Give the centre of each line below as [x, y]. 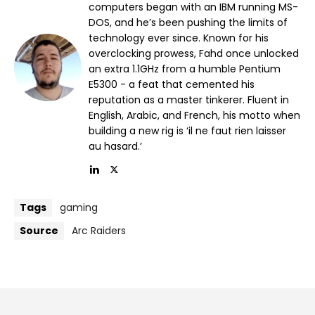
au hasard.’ [115, 146]
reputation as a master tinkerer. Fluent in [189, 99]
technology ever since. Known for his [179, 38]
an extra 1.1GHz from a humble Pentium [185, 69]
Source [39, 230]
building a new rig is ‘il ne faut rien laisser [187, 130]
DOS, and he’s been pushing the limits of [188, 22]
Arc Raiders [99, 230]
